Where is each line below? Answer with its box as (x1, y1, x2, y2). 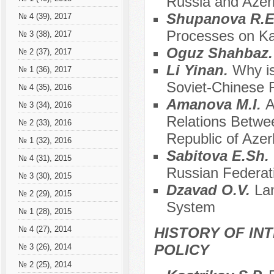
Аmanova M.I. (166, 96, 265, 113)
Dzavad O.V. (166, 182, 254, 199)
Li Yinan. (166, 62, 232, 79)
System (166, 199, 215, 216)
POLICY (154, 242, 209, 259)
